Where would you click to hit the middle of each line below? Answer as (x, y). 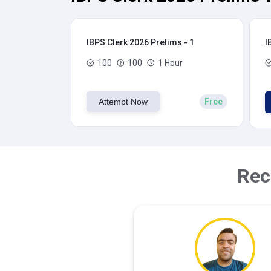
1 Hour (170, 63)
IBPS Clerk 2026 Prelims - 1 (140, 42)
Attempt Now (123, 102)
